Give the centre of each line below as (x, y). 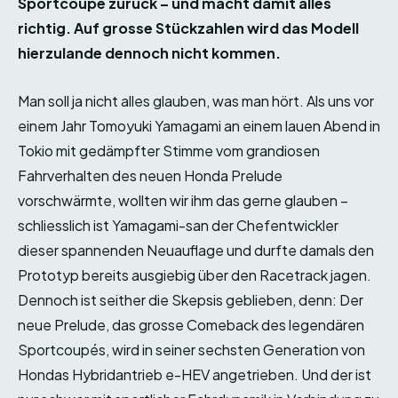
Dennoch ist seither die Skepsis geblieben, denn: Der (191, 300)
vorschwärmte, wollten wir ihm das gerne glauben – (183, 201)
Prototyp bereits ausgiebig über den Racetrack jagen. (195, 275)
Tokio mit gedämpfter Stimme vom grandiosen (169, 151)
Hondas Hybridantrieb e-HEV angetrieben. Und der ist (195, 375)
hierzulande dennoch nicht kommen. (149, 53)
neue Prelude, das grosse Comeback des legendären (191, 325)
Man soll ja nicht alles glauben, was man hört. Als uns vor (196, 101)
